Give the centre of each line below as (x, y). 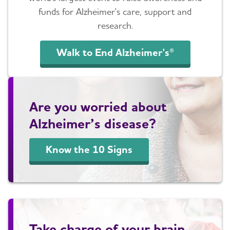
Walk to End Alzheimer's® (115, 52)
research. (115, 26)
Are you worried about (98, 106)
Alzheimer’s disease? (93, 123)
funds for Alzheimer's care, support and (115, 12)
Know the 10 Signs (89, 150)
